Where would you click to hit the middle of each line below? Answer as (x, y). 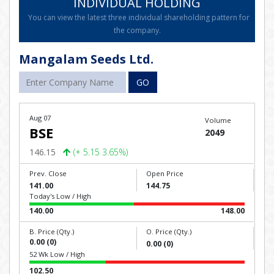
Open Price (165, 173)
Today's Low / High (60, 196)
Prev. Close (48, 173)
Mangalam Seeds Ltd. (86, 59)
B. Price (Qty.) (52, 231)
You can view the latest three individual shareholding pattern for (139, 17)
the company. (137, 30)
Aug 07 (40, 118)
